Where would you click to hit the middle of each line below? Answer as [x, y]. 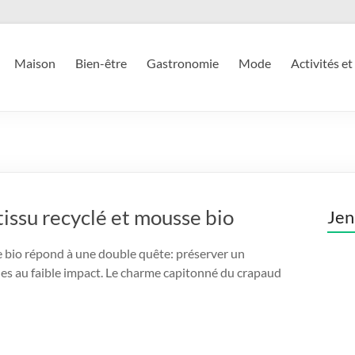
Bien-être [101, 63]
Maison [35, 63]
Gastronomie [183, 63]
